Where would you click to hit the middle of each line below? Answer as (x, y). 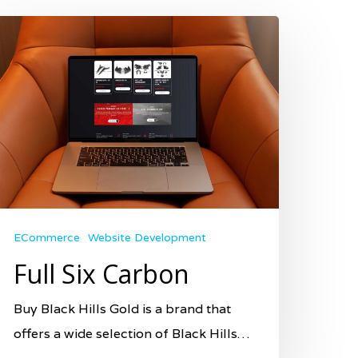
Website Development (147, 237)
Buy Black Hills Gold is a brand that (122, 308)
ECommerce (47, 237)
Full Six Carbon (101, 273)
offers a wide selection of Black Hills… (131, 333)
